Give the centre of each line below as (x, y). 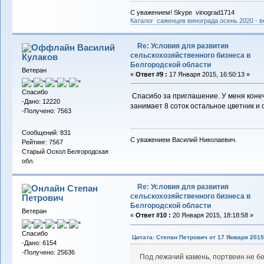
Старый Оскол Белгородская (65, 152)
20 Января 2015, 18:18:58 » (212, 215)
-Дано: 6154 (39, 242)
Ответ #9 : (151, 74)
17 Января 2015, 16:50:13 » (208, 74)
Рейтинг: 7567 (42, 142)
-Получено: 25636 (48, 252)
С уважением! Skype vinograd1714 (182, 12)
